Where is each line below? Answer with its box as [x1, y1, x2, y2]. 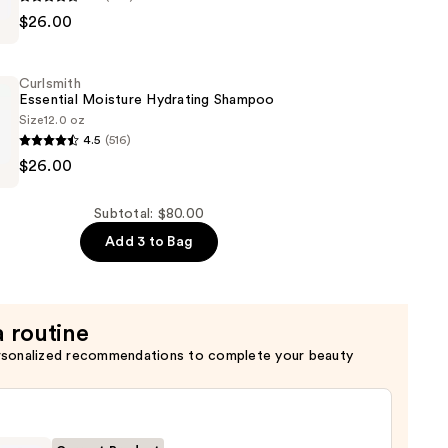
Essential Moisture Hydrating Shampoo [18, 93, 275, 108]
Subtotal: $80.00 [94, 207, 205, 222]
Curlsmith [18, 77, 81, 92]
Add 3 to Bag [105, 235, 194, 250]
